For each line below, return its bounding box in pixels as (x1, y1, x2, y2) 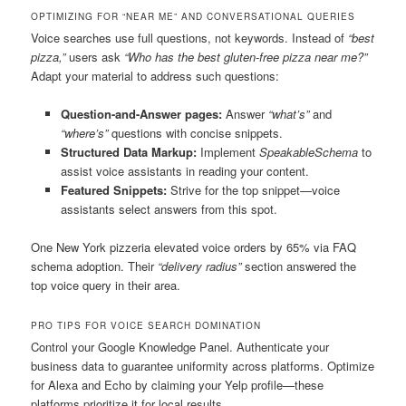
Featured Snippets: (60, 180, 167, 198)
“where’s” (60, 123, 108, 141)
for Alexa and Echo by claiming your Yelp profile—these (31, 376, 324, 394)
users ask (65, 47, 125, 65)
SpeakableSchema (258, 142, 358, 160)
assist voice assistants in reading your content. (60, 161, 309, 179)
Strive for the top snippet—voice (166, 180, 340, 198)
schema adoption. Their (31, 256, 159, 275)
